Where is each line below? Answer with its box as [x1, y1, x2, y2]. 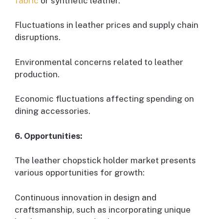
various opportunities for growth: [15, 168, 145, 178]
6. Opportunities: [15, 131, 82, 141]
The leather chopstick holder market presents [15, 155, 196, 166]
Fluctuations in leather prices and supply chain [15, 20, 198, 30]
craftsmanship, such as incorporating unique [15, 204, 191, 215]
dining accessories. [15, 106, 90, 116]
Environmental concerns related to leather [15, 57, 183, 67]
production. [15, 69, 60, 79]
